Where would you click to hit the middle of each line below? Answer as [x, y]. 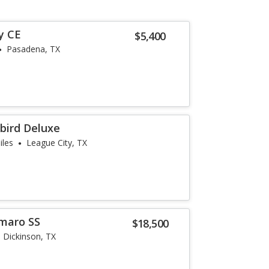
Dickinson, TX [30, 236]
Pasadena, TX [34, 49]
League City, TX [57, 143]
